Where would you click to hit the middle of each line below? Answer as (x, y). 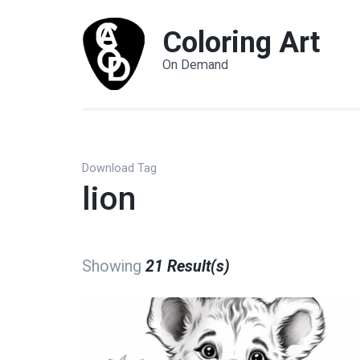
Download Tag (119, 168)
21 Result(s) (188, 266)
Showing (114, 266)
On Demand (195, 65)
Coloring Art (241, 43)
